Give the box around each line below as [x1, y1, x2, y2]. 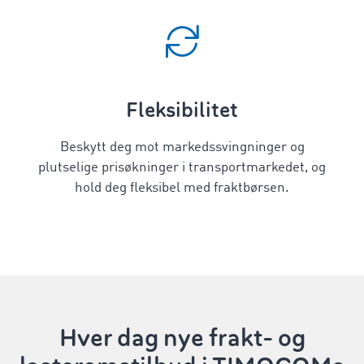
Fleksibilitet [126, 97, 238, 123]
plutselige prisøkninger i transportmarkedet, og [38, 161, 326, 175]
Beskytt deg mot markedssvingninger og [59, 141, 305, 154]
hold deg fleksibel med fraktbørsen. [75, 181, 289, 195]
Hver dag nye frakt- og [58, 322, 305, 354]
